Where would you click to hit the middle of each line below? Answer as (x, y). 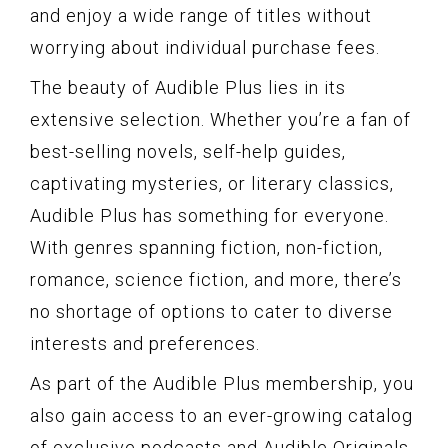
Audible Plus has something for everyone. (209, 215)
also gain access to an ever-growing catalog (221, 415)
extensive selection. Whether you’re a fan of (220, 119)
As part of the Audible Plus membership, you (222, 383)
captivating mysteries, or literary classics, (212, 183)
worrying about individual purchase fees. (205, 47)
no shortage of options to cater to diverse (211, 311)
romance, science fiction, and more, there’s (216, 279)
